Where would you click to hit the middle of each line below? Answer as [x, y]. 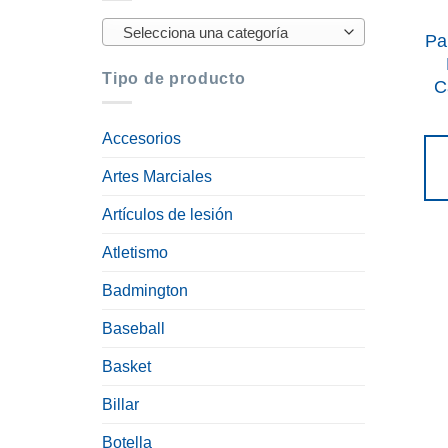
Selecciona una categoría [205, 33]
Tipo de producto [174, 78]
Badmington [145, 291]
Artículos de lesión [167, 215]
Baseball [133, 329]
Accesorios [141, 139]
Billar [120, 405]
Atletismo [135, 253]
